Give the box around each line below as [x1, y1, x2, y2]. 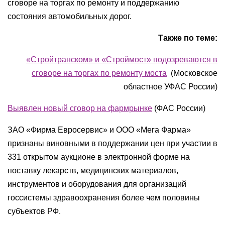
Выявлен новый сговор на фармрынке [8, 104, 152, 113]
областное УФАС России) [124, 82, 217, 91]
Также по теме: [158, 34, 217, 42]
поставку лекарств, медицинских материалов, [8, 166, 178, 175]
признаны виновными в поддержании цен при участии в [8, 139, 217, 148]
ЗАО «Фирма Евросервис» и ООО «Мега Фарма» [8, 126, 191, 134]
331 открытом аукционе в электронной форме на [8, 153, 190, 161]
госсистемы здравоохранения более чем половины [8, 193, 200, 202]
